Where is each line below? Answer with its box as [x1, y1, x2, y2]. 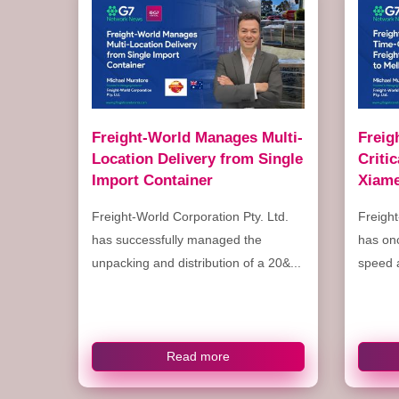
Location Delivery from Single [91, 150, 303, 167]
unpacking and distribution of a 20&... [91, 255, 301, 270]
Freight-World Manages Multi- [91, 128, 303, 145]
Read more [166, 348, 230, 363]
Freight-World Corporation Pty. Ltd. [91, 208, 289, 224]
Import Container [91, 171, 213, 188]
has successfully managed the [91, 232, 262, 247]
